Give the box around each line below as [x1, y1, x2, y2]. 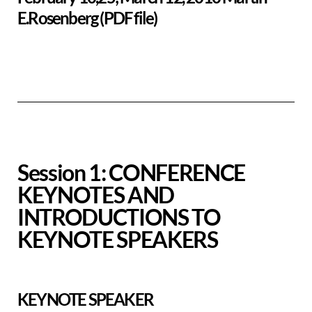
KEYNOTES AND [17, 181, 175, 209]
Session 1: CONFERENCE [17, 159, 246, 187]
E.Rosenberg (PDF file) [17, 8, 157, 29]
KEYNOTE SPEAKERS [17, 226, 218, 253]
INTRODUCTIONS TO [17, 203, 221, 231]
